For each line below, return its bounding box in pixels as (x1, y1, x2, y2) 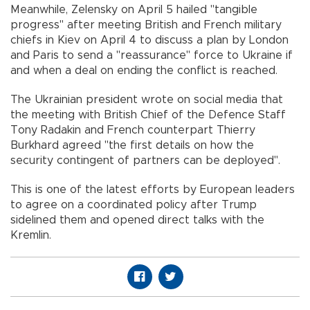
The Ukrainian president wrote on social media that (10, 94, 283, 106)
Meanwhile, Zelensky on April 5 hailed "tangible (10, 4, 257, 16)
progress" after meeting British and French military (10, 19, 282, 31)
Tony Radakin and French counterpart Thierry (10, 125, 255, 136)
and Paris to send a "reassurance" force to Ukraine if (10, 50, 293, 62)
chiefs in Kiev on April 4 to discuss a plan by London (10, 35, 289, 46)
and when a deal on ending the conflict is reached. (10, 65, 277, 77)
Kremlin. (10, 230, 51, 241)
